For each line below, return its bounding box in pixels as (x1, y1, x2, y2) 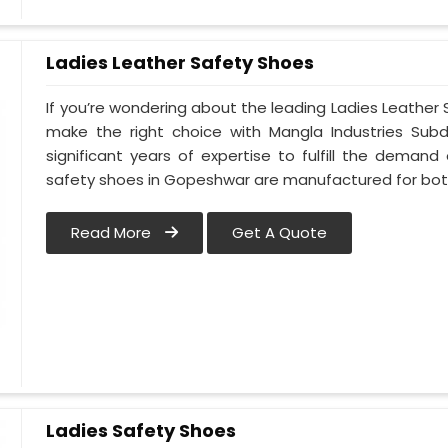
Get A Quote (232, 222, 328, 244)
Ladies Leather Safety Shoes (46, 50, 315, 75)
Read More (71, 222, 156, 244)
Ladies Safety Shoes (46, 418, 237, 443)
